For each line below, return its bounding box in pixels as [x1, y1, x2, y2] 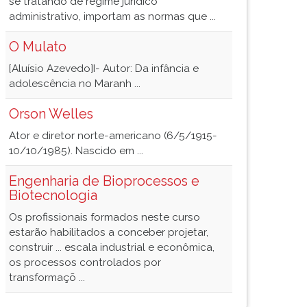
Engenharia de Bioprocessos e [9, 173, 199, 189]
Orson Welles [9, 106, 93, 122]
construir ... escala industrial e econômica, [9, 241, 214, 254]
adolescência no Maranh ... [9, 77, 140, 90]
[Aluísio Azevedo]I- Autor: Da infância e [9, 62, 199, 75]
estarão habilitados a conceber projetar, [9, 226, 208, 238]
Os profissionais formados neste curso [9, 211, 200, 223]
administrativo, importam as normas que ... [9, 10, 216, 23]
